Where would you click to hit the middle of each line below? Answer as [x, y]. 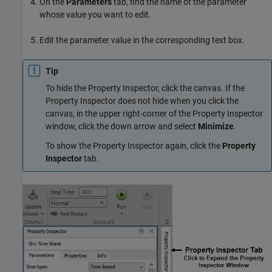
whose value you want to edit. [95, 15]
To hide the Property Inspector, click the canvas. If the [145, 88]
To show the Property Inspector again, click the [134, 145]
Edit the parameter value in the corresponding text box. [142, 40]
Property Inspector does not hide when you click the [142, 101]
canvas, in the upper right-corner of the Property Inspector [154, 114]
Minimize [216, 127]
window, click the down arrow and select [122, 127]
